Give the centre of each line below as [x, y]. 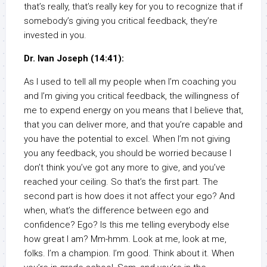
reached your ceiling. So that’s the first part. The [121, 182]
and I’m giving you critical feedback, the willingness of [131, 96]
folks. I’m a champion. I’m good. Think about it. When [129, 254]
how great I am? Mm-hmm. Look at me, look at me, [125, 239]
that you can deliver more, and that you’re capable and [133, 125]
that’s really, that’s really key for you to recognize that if [133, 7]
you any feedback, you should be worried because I [128, 153]
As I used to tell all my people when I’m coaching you [130, 82]
